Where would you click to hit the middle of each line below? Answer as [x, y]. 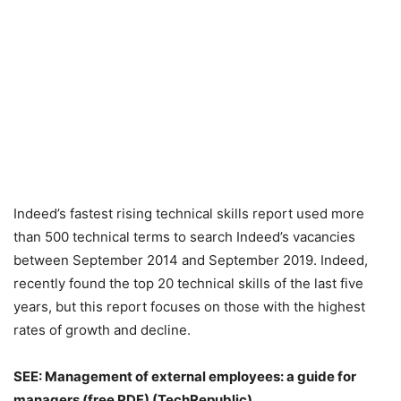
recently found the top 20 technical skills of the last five [188, 283]
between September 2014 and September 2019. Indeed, [191, 260]
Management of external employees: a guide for [200, 376]
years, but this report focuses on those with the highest [189, 307]
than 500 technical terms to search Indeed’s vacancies [184, 237]
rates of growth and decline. [102, 330]
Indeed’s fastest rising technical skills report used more [189, 213]
